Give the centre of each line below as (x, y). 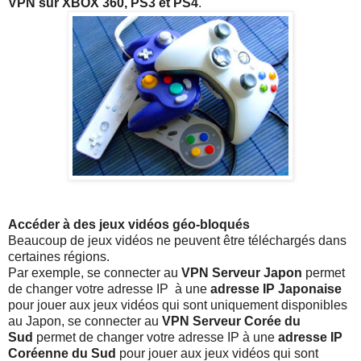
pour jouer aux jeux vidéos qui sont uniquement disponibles (178, 305)
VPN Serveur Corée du (230, 321)
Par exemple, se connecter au (93, 272)
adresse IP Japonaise (276, 288)
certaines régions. (59, 256)
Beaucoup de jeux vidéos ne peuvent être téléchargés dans (177, 240)
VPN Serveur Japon (240, 272)
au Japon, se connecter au (83, 321)
